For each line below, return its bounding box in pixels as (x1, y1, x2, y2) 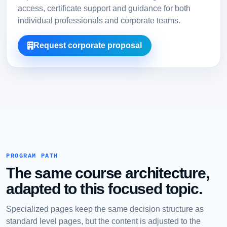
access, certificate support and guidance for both (17, 4, 191, 13)
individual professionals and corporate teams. (17, 16, 180, 25)
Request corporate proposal (33, 41, 142, 50)
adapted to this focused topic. (6, 180, 202, 197)
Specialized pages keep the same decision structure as (6, 204, 204, 213)
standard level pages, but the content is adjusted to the (6, 216, 201, 225)
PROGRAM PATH (6, 152, 58, 160)
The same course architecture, (6, 164, 209, 181)
